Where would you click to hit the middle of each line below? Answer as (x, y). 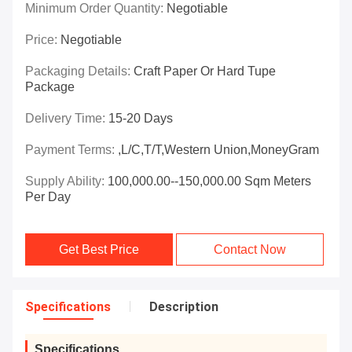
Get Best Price (99, 250)
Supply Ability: (66, 181)
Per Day (48, 197)
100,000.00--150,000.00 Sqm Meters (209, 181)
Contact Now (250, 250)
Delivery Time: (67, 119)
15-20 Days (141, 119)
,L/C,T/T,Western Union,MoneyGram (218, 150)
